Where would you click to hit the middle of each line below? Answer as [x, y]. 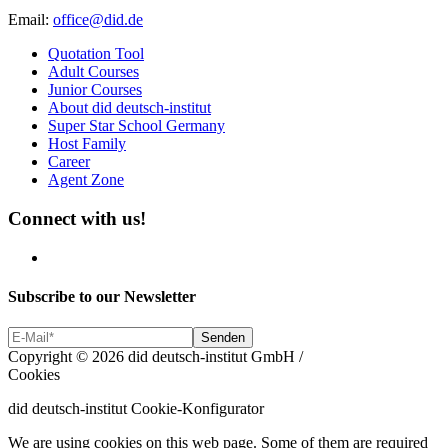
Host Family [87, 144]
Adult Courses [93, 72]
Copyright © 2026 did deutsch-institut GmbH [151, 357]
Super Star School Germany [136, 126]
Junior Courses [95, 90]
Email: [28, 20]
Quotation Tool [96, 54]
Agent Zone [86, 180]
